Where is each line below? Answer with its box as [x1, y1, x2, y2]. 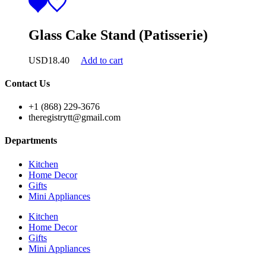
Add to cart [81, 55, 123, 65]
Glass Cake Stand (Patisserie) [28, 27, 208, 43]
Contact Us [5, 78, 50, 88]
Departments [5, 135, 57, 146]
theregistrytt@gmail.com [28, 112, 121, 123]
